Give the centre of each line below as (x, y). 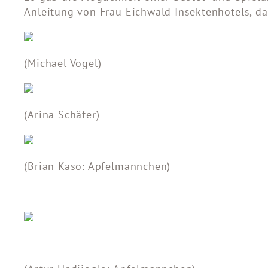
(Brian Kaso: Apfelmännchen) (98, 166)
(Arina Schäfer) (62, 115)
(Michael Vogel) (63, 63)
